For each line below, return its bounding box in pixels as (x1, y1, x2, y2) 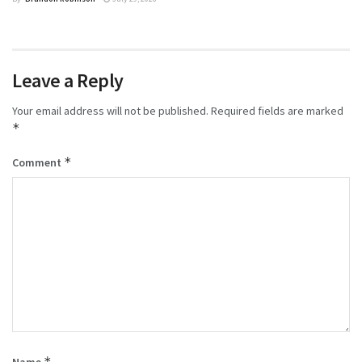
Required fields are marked (211, 103, 343, 118)
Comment (12, 154, 64, 170)
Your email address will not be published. (12, 103, 208, 118)
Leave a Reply (12, 67, 124, 93)
